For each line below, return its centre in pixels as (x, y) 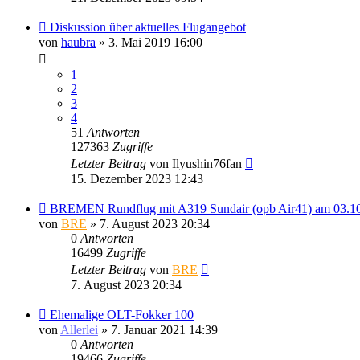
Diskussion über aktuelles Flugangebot (148, 27)
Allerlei (79, 329)
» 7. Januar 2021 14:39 (158, 329)
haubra (78, 42)
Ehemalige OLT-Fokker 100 (122, 314)
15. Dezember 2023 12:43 (137, 178)
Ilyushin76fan (207, 163)
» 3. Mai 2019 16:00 (149, 42)
